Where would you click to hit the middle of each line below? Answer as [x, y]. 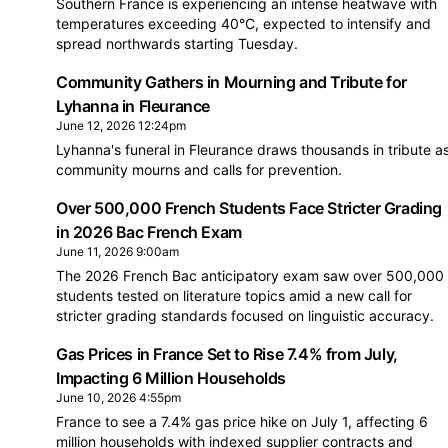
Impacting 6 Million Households [171, 378]
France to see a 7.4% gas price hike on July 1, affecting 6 [242, 421]
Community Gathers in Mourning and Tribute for [232, 82]
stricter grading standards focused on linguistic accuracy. [245, 315]
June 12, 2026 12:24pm [121, 125]
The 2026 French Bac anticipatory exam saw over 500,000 [250, 275]
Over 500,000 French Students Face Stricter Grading [249, 208]
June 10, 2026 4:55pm [118, 397]
